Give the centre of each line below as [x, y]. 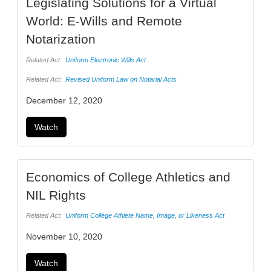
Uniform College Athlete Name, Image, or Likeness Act [145, 216]
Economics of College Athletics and [128, 177]
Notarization [61, 39]
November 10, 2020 [64, 237]
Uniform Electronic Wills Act [105, 60]
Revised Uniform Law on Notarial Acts [121, 80]
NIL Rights [56, 195]
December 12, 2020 [64, 101]
